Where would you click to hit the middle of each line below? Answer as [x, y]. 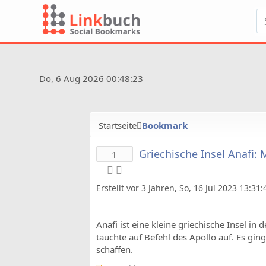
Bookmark [165, 125]
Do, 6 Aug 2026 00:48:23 [90, 78]
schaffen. [115, 249]
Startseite [118, 125]
